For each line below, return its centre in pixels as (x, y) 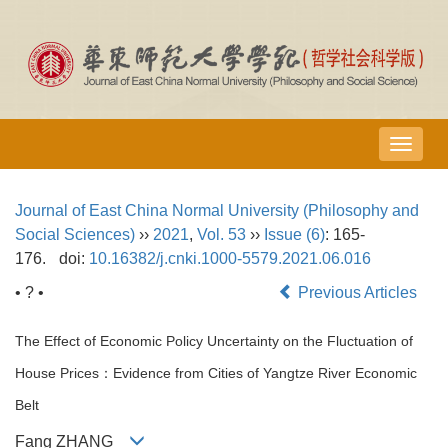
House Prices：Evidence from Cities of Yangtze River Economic (216, 373)
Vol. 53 (221, 235)
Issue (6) (294, 235)
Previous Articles (357, 293)
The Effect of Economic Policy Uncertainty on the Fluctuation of (214, 341)
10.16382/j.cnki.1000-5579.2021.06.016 (229, 259)
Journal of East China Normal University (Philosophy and (217, 211)
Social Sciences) (75, 235)
